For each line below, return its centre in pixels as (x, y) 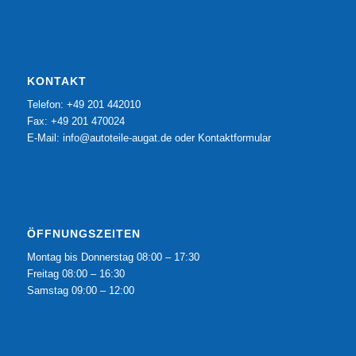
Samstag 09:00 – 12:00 (80, 291)
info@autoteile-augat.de (117, 137)
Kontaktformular (234, 137)
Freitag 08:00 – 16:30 (75, 274)
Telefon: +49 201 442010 (83, 104)
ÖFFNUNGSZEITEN (83, 234)
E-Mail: (44, 137)
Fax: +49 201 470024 (75, 121)
